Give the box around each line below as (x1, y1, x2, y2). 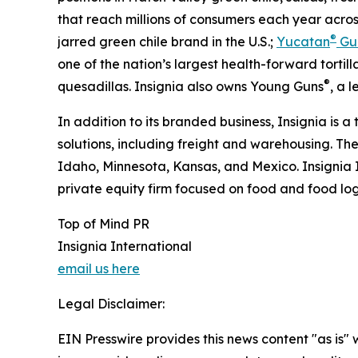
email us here (58, 261, 140, 277)
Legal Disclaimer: (58, 296, 165, 312)
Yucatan (276, 34, 330, 50)
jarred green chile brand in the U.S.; (58, 34, 276, 50)
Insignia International (58, 238, 192, 255)
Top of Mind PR (58, 216, 149, 233)
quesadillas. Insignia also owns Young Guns (58, 78, 324, 95)
